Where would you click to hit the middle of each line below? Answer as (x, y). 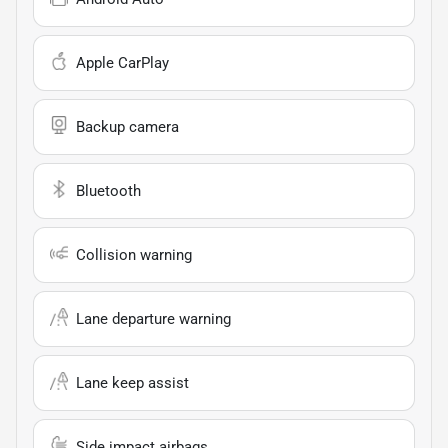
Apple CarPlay (122, 62)
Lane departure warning (153, 318)
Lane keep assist (132, 382)
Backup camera (127, 126)
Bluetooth (108, 190)
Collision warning (134, 254)
